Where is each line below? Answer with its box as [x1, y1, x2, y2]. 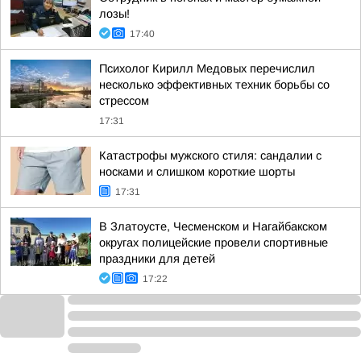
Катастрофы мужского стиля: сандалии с [99, 149, 322, 162]
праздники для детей [99, 252, 215, 265]
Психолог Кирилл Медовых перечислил [99, 62, 315, 75]
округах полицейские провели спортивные [99, 236, 328, 249]
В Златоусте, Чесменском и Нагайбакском [99, 220, 327, 233]
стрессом [99, 94, 149, 107]
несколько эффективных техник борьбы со [99, 78, 330, 91]
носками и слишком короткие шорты [99, 165, 295, 178]
